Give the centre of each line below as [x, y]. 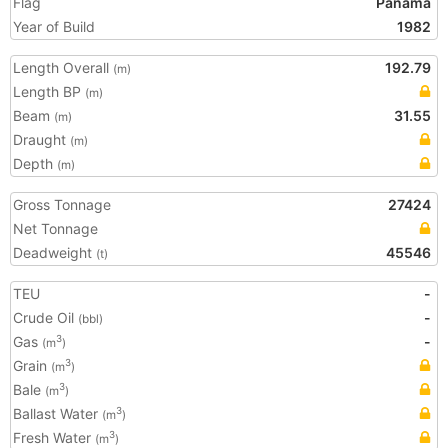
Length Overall [63, 67]
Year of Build [54, 26]
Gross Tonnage [62, 204]
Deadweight [54, 252]
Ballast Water [57, 413]
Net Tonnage [55, 228]
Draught [41, 139]
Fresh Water [54, 437]
